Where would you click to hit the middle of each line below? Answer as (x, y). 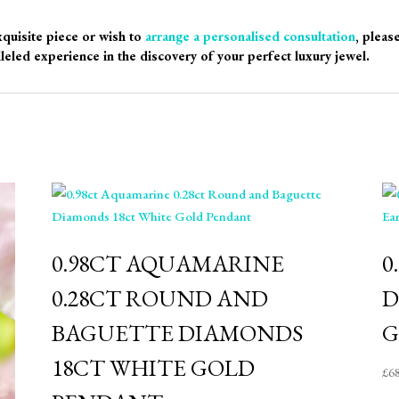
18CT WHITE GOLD (153, 368)
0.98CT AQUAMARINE (167, 264)
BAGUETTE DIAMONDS (177, 333)
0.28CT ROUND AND (159, 298)
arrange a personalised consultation (251, 36)
